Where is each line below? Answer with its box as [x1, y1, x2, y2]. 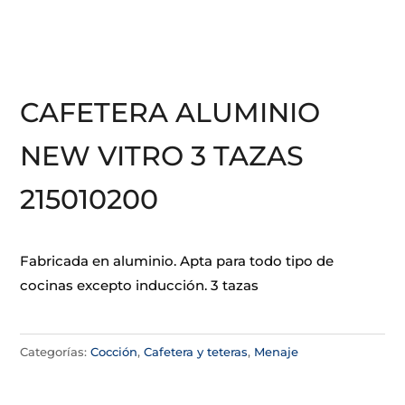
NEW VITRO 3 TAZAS [20, 139, 305, 173]
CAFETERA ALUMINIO [20, 96, 321, 129]
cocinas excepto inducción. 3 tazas [20, 277, 259, 294]
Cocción [90, 344, 138, 359]
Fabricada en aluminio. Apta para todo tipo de [20, 252, 334, 269]
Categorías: [20, 344, 91, 359]
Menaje [254, 344, 299, 359]
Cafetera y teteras [144, 344, 249, 359]
